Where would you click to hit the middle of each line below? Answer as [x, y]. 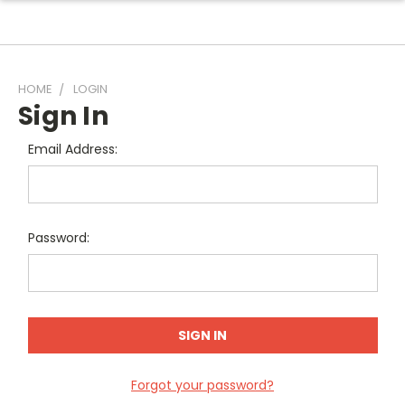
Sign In [63, 116]
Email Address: [72, 149]
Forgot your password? [202, 385]
